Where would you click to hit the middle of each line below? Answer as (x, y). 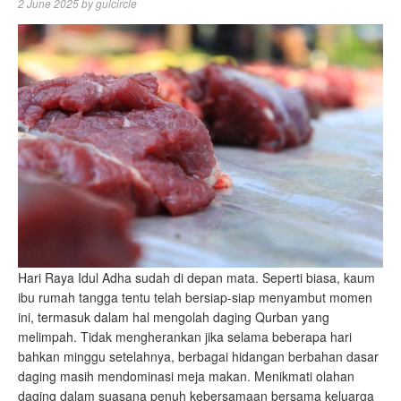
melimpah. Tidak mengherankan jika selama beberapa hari (185, 337)
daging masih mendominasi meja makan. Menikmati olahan (186, 376)
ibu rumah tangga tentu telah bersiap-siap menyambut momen (195, 298)
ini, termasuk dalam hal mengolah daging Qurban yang (174, 317)
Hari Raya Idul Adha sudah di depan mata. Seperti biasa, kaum (196, 278)
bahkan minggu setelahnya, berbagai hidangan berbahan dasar (198, 357)
